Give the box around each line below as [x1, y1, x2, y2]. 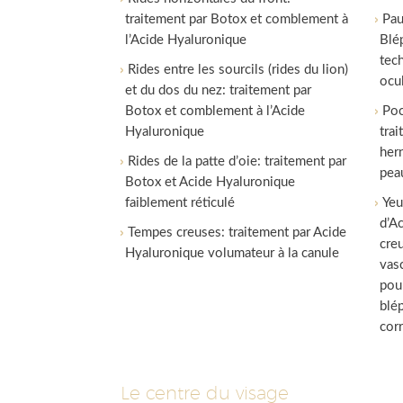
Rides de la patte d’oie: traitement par [128, 155, 347, 168]
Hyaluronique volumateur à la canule [125, 246, 340, 260]
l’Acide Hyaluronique [125, 33, 247, 47]
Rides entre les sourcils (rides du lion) [128, 63, 349, 76]
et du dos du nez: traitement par [125, 84, 312, 97]
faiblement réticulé [125, 196, 236, 210]
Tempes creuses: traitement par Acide [128, 226, 347, 239]
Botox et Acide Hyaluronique [125, 175, 296, 189]
